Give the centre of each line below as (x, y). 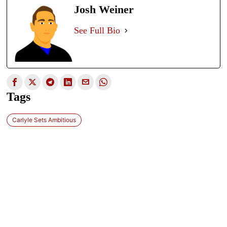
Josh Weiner (104, 9)
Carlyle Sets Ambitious (44, 120)
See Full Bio (97, 30)
